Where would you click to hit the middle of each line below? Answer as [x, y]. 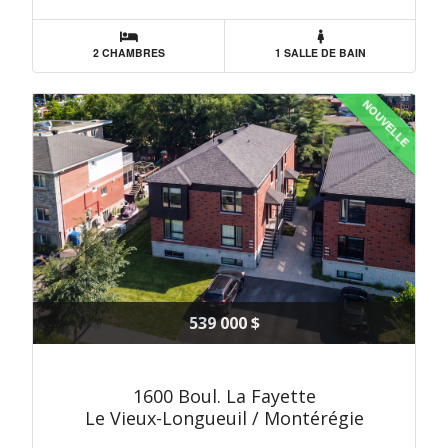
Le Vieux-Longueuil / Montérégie [224, 418]
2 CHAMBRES [128, 52]
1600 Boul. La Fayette [224, 396]
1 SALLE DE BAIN [320, 52]
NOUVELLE [386, 123]
